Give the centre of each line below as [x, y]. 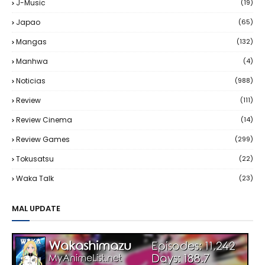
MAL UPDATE [36, 209]
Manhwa [32, 61]
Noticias [31, 81]
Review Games [43, 139]
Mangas [31, 42]
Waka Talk [35, 178]
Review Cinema [44, 120]
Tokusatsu [35, 159]
